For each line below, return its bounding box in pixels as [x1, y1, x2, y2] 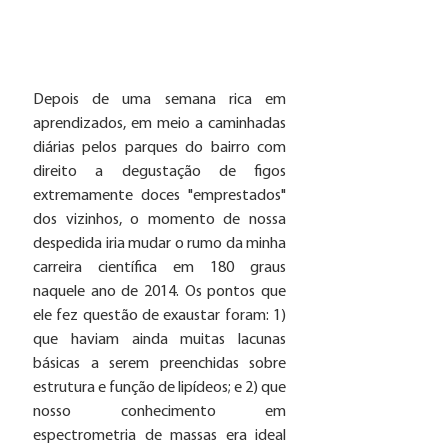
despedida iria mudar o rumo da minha [33, 235, 286, 252]
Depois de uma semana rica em [33, 91, 286, 108]
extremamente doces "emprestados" [33, 187, 286, 204]
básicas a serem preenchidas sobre [33, 355, 286, 372]
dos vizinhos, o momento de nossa [33, 211, 286, 228]
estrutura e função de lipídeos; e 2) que [33, 379, 286, 396]
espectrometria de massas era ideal [33, 427, 286, 444]
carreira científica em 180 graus [33, 259, 286, 276]
